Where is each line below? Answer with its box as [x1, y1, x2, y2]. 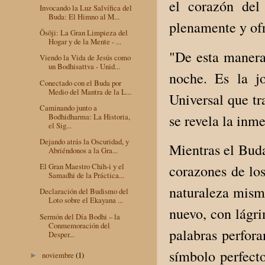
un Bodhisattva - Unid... [49, 61, 121, 72]
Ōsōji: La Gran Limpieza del [40, 27, 128, 38]
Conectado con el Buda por [40, 77, 122, 88]
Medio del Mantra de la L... [49, 86, 132, 97]
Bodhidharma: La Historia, [49, 111, 131, 122]
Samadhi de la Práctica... [49, 170, 125, 181]
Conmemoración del [49, 219, 111, 231]
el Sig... [49, 119, 72, 131]
